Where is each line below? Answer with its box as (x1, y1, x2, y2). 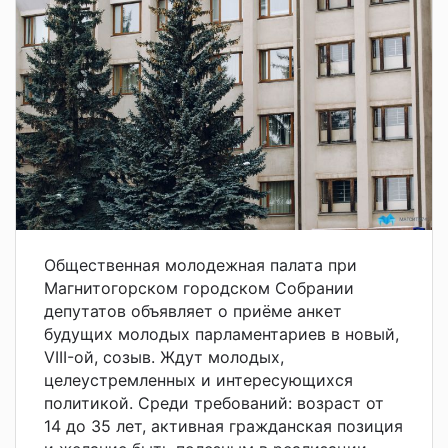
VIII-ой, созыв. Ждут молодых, (44, 347, 284, 368)
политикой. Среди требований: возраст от (44, 393, 384, 414)
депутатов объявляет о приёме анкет (44, 301, 342, 322)
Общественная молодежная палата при (44, 255, 357, 276)
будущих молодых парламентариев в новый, (44, 324, 399, 345)
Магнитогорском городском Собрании (44, 278, 354, 299)
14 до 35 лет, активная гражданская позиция (44, 416, 403, 437)
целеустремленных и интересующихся (44, 370, 353, 391)
